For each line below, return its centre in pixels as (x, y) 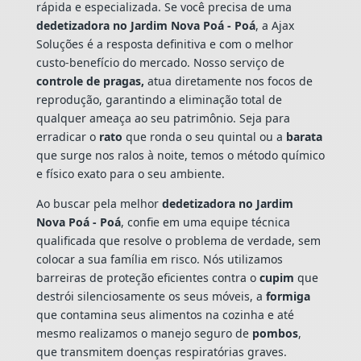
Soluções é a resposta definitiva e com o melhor (164, 44)
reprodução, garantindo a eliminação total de (159, 99)
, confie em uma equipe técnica (205, 222)
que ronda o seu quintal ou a (204, 136)
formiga (288, 296)
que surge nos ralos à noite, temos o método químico (180, 155)
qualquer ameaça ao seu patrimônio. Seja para (163, 118)
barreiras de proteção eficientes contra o (147, 277)
